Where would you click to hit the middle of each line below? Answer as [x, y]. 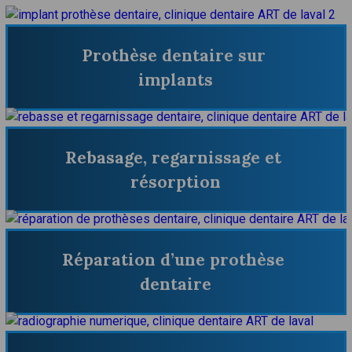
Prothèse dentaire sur [173, 56]
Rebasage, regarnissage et [174, 158]
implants [176, 80]
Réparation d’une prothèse [174, 259]
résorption [176, 182]
